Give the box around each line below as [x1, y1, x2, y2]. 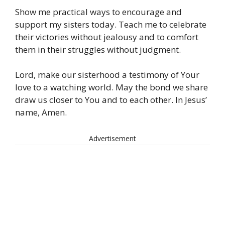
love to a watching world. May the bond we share [15, 81, 208, 93]
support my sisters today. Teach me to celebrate [15, 18, 206, 30]
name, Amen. [15, 106, 67, 119]
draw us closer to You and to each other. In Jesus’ [15, 94, 207, 106]
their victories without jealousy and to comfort [15, 31, 198, 43]
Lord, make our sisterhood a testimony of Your [15, 69, 199, 81]
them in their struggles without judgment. [15, 43, 181, 55]
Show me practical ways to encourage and [15, 6, 182, 18]
